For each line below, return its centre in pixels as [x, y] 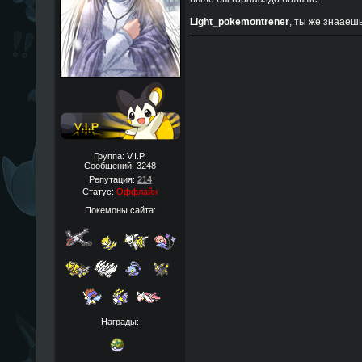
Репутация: [113, 179]
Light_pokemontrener [239, 22]
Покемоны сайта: [120, 210]
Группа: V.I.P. [120, 156]
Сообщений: [110, 166]
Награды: [120, 321]
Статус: [99, 192]
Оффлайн [137, 192]
